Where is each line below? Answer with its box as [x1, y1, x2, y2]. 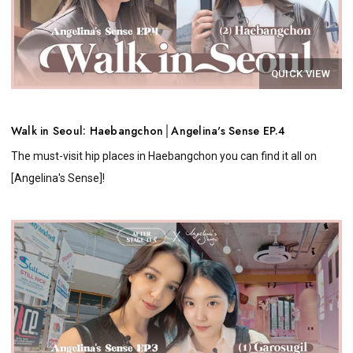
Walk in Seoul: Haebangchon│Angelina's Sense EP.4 [11, 123, 286, 139]
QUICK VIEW [270, 68, 330, 80]
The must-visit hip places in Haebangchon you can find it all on [11, 150, 317, 163]
